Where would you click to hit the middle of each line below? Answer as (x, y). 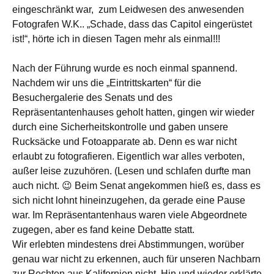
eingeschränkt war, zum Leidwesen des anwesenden (128, 9)
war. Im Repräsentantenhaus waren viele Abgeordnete (130, 215)
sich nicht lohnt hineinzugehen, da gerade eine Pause (129, 200)
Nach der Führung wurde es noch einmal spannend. (125, 68)
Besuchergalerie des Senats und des (92, 98)
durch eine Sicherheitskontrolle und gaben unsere (120, 127)
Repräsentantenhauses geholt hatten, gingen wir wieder (133, 112)
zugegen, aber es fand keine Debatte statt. (103, 230)
